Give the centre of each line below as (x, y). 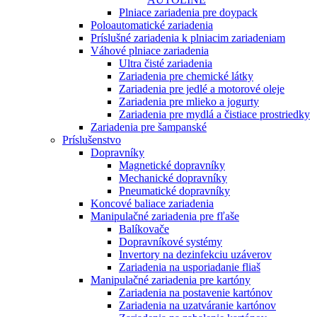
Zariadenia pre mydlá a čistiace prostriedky (214, 114)
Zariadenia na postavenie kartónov (196, 292)
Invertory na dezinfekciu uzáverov (195, 254)
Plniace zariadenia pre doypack (188, 12)
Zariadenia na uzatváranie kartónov (197, 305)
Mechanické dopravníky (173, 178)
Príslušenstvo (92, 139)
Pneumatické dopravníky (174, 190)
